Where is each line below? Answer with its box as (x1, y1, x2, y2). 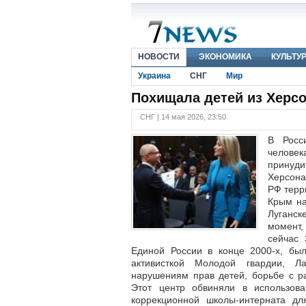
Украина (138, 71, 171, 81)
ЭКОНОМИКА (199, 52, 252, 61)
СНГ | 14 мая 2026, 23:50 (140, 113, 226, 121)
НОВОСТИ (138, 52, 180, 61)
